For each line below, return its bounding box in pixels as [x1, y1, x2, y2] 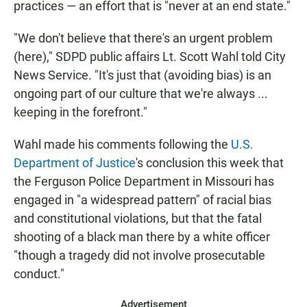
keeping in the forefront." [14, 105, 147, 120]
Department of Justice [14, 156, 136, 171]
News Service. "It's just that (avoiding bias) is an [14, 68, 271, 83]
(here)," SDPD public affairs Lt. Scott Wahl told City [14, 49, 286, 64]
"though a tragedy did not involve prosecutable [14, 248, 265, 263]
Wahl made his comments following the [14, 137, 231, 152]
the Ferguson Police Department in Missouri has [14, 174, 274, 189]
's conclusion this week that [136, 156, 284, 171]
